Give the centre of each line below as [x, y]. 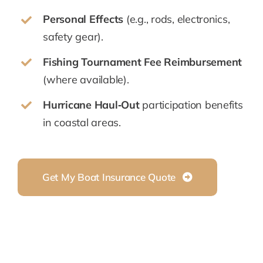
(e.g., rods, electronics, [177, 19]
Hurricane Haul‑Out [93, 104]
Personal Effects [83, 19]
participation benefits [193, 104]
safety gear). [73, 37]
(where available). [86, 80]
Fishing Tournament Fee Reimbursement [142, 62]
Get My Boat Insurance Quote [109, 177]
